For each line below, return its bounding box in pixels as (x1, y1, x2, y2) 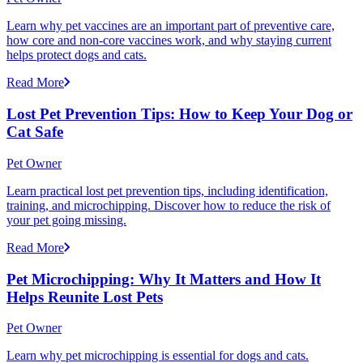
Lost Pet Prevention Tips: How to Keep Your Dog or (6, 105, 352, 123)
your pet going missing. (6, 212, 126, 227)
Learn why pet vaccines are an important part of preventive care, (6, 19, 335, 33)
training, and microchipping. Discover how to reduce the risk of (6, 198, 331, 212)
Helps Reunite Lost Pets (6, 288, 163, 305)
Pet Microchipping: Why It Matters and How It (6, 270, 321, 288)
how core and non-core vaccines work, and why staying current (6, 33, 331, 48)
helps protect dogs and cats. (6, 48, 147, 62)
